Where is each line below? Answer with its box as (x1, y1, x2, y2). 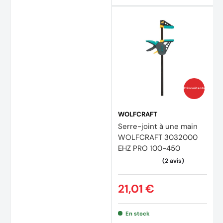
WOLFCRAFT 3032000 (118, 132, 198, 142)
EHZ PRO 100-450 (118, 143, 180, 153)
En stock (125, 210, 150, 217)
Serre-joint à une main (118, 121, 198, 131)
